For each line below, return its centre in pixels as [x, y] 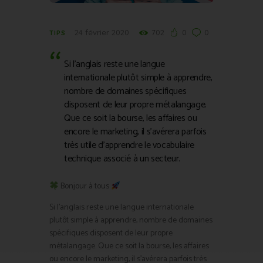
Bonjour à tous [85, 187]
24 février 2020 [102, 32]
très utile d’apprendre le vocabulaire [129, 146]
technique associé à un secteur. [122, 159]
